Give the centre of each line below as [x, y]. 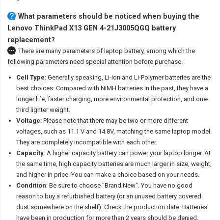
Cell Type [30, 78]
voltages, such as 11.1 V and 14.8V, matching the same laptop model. [114, 132]
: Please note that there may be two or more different [114, 121]
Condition [31, 186]
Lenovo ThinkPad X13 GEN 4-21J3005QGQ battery [92, 28]
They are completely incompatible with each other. [87, 142]
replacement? [31, 40]
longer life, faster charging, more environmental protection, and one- [112, 99]
